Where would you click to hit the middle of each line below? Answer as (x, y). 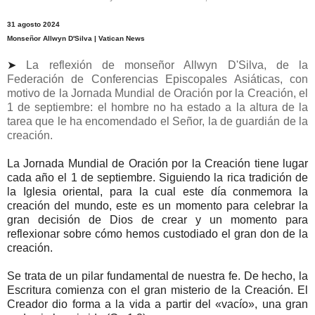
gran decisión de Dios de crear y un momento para (157, 220)
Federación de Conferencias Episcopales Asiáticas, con (157, 79)
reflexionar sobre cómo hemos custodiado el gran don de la (157, 234)
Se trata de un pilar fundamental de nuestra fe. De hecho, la (157, 276)
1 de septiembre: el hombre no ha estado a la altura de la (157, 108)
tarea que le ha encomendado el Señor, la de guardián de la (157, 122)
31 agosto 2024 (33, 25)
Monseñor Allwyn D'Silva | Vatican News (76, 39)
